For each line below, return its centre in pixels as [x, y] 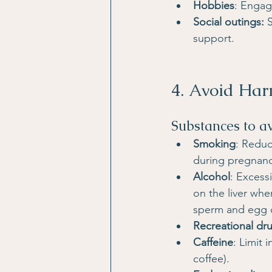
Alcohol [212, 177]
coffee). [211, 259]
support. [214, 39]
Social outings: [230, 22]
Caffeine [213, 243]
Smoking [214, 144]
